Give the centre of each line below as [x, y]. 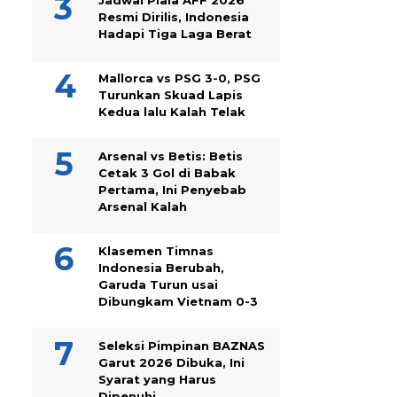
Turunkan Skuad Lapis [171, 95]
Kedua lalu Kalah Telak [172, 112]
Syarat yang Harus [157, 379]
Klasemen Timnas [156, 251]
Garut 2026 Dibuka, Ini [171, 362]
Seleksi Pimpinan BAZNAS [182, 346]
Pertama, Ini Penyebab [172, 190]
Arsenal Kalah [143, 206]
